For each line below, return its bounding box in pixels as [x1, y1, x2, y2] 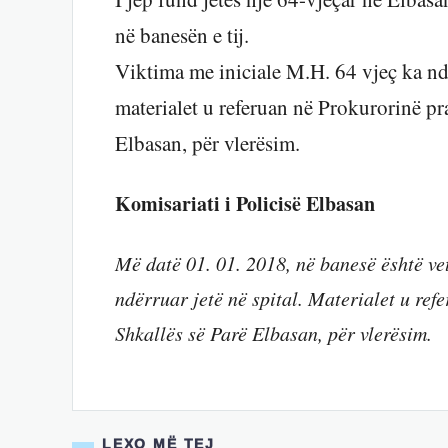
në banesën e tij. [115, 21, 249, 50]
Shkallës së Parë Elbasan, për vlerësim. [115, 320, 432, 347]
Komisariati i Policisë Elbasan [115, 189, 375, 219]
